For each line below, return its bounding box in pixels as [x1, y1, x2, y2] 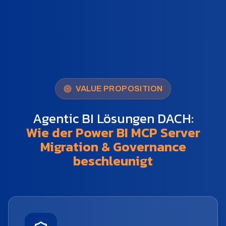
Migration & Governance [40, 137, 186, 157]
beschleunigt [73, 151, 153, 171]
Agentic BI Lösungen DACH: [32, 108, 194, 129]
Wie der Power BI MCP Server [26, 123, 200, 143]
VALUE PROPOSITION [75, 84, 163, 93]
